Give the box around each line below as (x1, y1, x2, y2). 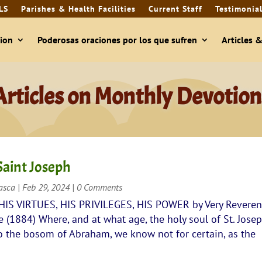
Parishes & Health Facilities (20, 4, 136, 14)
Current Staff (148, 4, 202, 14)
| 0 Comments (70, 181, 123, 193)
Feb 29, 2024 (22, 181, 70, 193)
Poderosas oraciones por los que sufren (37, 34, 197, 46)
